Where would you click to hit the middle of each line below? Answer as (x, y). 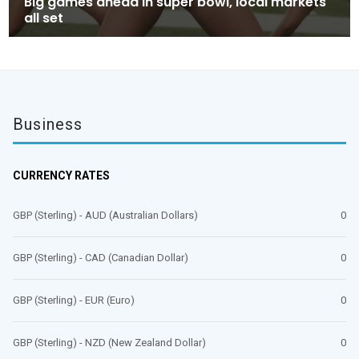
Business (48, 124)
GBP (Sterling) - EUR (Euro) (74, 300)
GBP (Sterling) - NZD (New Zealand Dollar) (109, 342)
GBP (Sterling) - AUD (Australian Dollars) (105, 215)
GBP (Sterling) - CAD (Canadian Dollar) (101, 257)
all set (44, 18)
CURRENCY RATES (61, 175)
